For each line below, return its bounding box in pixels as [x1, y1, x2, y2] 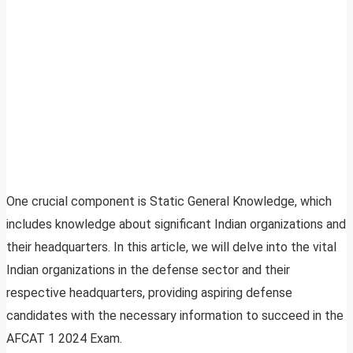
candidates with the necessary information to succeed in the [6, 308, 344, 324]
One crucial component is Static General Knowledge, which [6, 194, 332, 210]
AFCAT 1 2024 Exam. [6, 331, 122, 347]
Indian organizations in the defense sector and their [6, 262, 290, 278]
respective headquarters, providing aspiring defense [6, 285, 292, 301]
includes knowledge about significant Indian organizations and [6, 217, 346, 232]
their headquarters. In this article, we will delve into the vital [6, 240, 336, 255]
